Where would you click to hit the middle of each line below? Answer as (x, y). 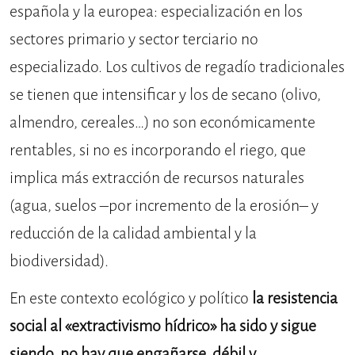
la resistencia (295, 299)
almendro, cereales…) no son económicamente (162, 123)
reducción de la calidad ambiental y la (133, 234)
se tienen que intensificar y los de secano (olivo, (165, 95)
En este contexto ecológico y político (131, 299)
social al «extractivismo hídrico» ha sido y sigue (163, 326)
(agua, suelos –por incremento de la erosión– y (164, 206)
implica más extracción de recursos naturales (157, 178)
